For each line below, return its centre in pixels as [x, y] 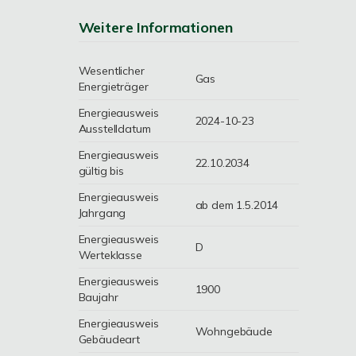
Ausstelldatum [114, 129]
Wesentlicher [111, 71]
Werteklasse [110, 255]
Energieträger [113, 87]
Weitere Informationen [155, 27]
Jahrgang [102, 213]
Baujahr [98, 297]
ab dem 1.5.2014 [237, 205]
